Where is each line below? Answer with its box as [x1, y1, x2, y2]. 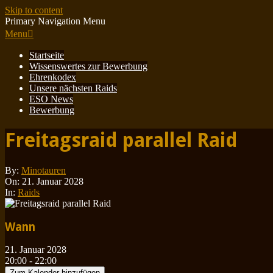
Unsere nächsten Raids [29, 83, 117, 93]
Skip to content [5, 5, 63, 15]
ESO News [29, 94, 73, 104]
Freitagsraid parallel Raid [5, 129, 238, 152]
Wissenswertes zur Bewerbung [29, 61, 147, 71]
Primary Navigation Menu [5, 16, 105, 26]
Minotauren [21, 165, 66, 175]
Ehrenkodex [29, 72, 76, 82]
